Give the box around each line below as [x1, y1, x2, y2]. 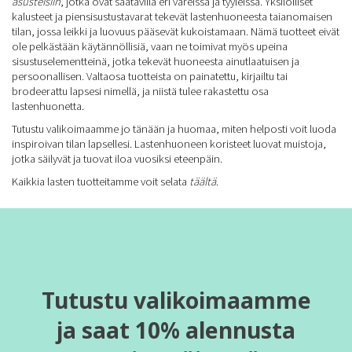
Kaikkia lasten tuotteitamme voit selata [12, 174, 189, 189]
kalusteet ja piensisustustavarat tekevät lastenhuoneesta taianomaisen [12, 9, 332, 24]
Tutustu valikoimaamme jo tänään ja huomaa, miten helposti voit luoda [12, 121, 336, 136]
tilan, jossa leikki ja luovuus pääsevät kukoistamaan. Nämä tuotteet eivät [12, 24, 339, 38]
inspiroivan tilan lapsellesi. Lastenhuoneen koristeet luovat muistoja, [12, 136, 326, 151]
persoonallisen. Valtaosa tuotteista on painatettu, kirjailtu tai [12, 68, 288, 83]
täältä [189, 174, 216, 189]
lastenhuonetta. [12, 98, 84, 113]
